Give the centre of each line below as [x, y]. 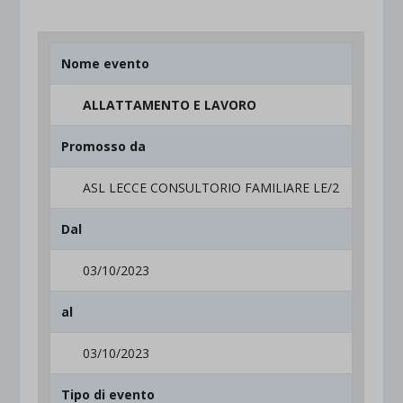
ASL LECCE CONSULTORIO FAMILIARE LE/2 [211, 187]
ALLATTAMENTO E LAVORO [170, 104]
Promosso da [104, 146]
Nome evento [106, 63]
